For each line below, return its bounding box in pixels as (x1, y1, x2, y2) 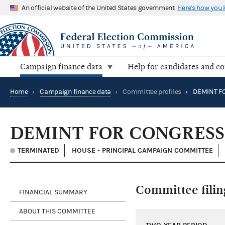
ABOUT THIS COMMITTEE (19, 207, 95, 215)
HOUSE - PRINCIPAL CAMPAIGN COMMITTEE (72, 146, 213, 155)
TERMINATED (18, 146, 59, 155)
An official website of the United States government (22, 4, 175, 12)
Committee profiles (123, 88, 181, 96)
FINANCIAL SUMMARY (19, 188, 87, 196)
